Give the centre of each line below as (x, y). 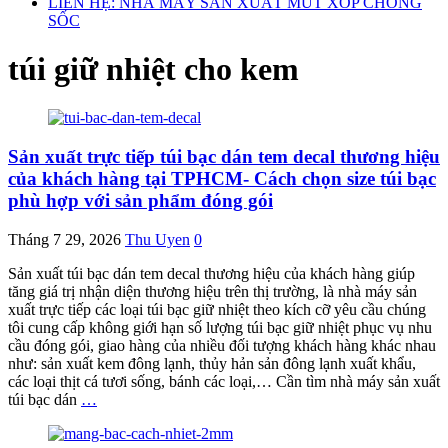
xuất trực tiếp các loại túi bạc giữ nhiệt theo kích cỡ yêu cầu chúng (217, 309)
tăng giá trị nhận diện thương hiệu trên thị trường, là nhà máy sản (212, 291)
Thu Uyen (157, 239)
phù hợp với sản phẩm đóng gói (140, 201)
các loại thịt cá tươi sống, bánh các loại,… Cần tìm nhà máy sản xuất (224, 381)
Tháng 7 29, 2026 (64, 239)
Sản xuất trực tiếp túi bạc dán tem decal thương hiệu (224, 157)
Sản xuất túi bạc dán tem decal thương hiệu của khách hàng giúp (211, 273)
